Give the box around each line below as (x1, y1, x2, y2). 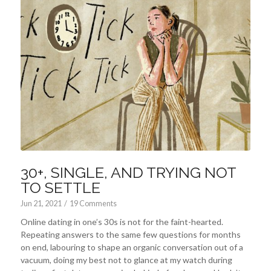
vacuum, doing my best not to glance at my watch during (20, 255, 232, 266)
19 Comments (69, 199, 117, 209)
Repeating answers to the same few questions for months (20, 229, 241, 240)
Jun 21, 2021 (20, 199, 62, 209)
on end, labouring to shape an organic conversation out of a (20, 242, 243, 253)
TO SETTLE (20, 178, 100, 197)
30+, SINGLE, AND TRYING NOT (20, 163, 236, 182)
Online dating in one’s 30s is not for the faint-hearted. (20, 217, 223, 227)
